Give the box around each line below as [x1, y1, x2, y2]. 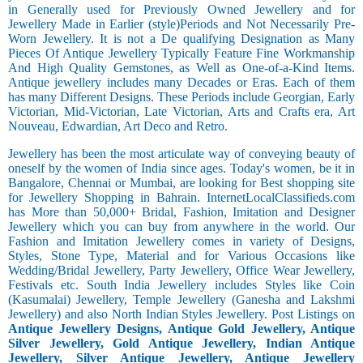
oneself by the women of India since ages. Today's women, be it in [8, 161, 355, 176]
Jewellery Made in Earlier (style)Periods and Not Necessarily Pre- [8, 17, 355, 32]
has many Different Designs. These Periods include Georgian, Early [8, 90, 355, 105]
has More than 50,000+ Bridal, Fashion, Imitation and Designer [8, 205, 355, 220]
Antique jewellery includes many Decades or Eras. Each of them [8, 75, 355, 90]
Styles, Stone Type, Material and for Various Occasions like [8, 249, 355, 263]
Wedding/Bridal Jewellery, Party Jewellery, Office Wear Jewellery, [8, 263, 355, 278]
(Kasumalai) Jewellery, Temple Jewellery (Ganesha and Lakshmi [8, 293, 355, 307]
